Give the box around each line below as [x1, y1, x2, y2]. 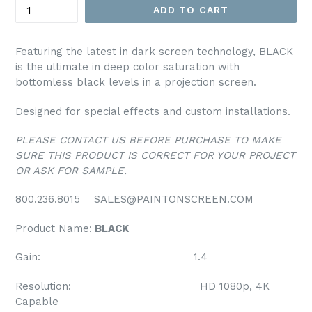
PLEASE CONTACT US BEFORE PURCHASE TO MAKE [15, 133, 281, 146]
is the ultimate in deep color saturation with [15, 61, 240, 74]
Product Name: [15, 221, 92, 235]
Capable [15, 295, 58, 308]
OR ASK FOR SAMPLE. [15, 164, 127, 177]
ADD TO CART [153, 4, 229, 16]
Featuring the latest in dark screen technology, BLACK [15, 45, 293, 58]
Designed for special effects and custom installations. [15, 104, 294, 118]
